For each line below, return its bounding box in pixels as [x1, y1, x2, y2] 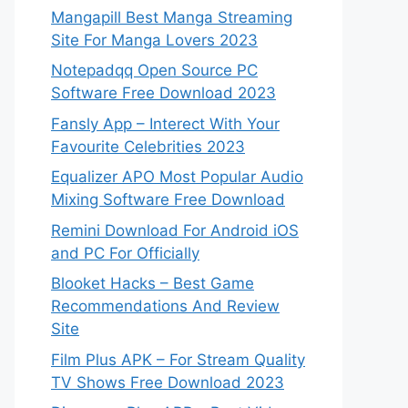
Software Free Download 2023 [51, 84, 276, 102]
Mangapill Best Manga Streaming [51, 7, 292, 26]
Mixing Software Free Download [51, 190, 285, 209]
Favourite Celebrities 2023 [51, 137, 245, 156]
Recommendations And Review [51, 297, 280, 315]
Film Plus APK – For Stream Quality [51, 350, 305, 369]
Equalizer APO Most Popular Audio [51, 168, 303, 186]
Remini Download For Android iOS [51, 220, 299, 240]
